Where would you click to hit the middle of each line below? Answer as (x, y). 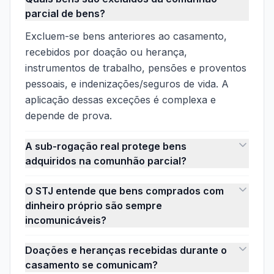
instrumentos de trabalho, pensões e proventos (136, 68)
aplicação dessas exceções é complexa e (120, 100)
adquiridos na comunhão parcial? (106, 161)
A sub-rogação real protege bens (106, 146)
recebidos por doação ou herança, (106, 52)
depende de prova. (68, 116)
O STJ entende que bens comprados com (124, 191)
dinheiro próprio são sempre (94, 206)
